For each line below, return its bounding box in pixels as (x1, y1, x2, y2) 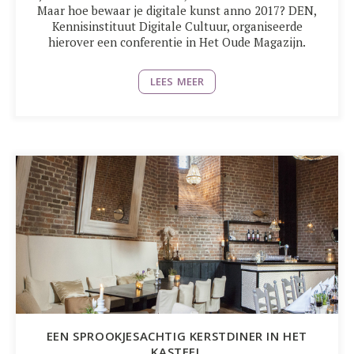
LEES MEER (150, 74, 204, 88)
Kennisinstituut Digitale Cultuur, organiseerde (51, 18, 303, 34)
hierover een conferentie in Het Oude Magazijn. (48, 34, 306, 50)
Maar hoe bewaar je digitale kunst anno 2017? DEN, (37, 2, 317, 18)
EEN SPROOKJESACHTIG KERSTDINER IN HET (46, 328, 308, 344)
